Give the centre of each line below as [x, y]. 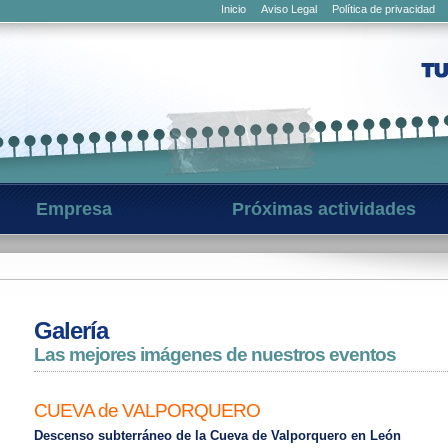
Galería [71, 331]
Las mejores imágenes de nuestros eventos [215, 354]
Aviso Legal [289, 9]
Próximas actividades [324, 209]
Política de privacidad [383, 9]
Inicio [233, 9]
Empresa [74, 209]
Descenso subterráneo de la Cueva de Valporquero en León [217, 435]
